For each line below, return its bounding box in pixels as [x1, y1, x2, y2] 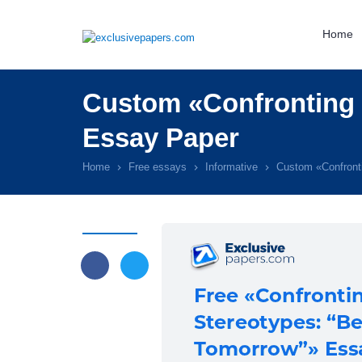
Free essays [128, 161, 187, 173]
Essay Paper [82, 123, 239, 153]
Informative [205, 161, 258, 173]
